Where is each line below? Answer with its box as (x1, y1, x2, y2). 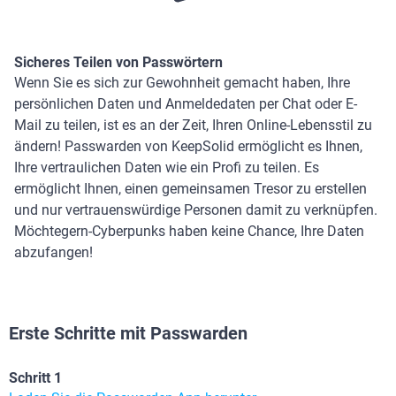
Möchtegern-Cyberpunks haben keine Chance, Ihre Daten (14, 223, 364, 240)
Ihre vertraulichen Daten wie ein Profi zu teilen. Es (14, 159, 319, 177)
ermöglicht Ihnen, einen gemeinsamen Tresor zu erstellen (14, 180, 367, 198)
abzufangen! (14, 244, 93, 262)
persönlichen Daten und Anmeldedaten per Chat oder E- (14, 95, 357, 113)
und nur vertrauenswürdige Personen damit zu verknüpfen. (14, 202, 377, 219)
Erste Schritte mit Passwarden (9, 323, 247, 345)
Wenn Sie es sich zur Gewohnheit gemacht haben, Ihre (14, 74, 350, 92)
